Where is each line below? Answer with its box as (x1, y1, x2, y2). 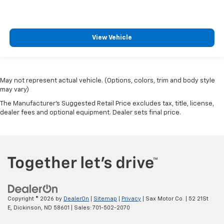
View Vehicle (92, 34, 132, 41)
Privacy (121, 196, 141, 202)
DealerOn (63, 196, 89, 202)
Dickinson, (12, 205, 42, 211)
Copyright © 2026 (7, 196, 55, 202)
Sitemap (93, 196, 117, 202)
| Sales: (69, 205, 92, 211)
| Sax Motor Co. (141, 196, 184, 202)
